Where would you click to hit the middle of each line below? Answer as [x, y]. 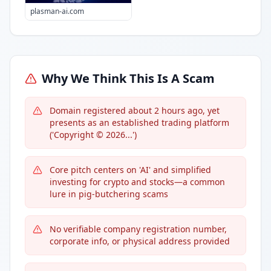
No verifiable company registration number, [138, 229]
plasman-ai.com [57, 11]
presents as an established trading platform [139, 122]
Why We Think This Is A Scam [128, 78]
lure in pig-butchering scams [109, 194]
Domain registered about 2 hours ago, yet [135, 110]
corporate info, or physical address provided [140, 241]
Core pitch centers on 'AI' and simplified [130, 170]
